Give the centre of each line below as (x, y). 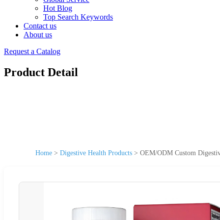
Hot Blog (58, 8)
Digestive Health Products (96, 153)
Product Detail (41, 72)
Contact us (40, 26)
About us (38, 35)
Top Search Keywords (78, 17)
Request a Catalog (32, 51)
